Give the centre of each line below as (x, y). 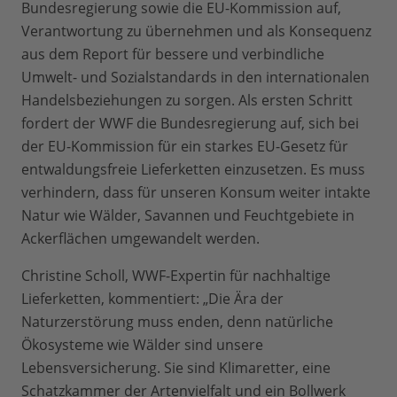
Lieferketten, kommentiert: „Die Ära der (152, 299)
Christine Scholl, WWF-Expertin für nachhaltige (176, 276)
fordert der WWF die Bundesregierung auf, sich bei (190, 124)
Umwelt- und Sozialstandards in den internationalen (195, 78)
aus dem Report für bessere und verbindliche (173, 54)
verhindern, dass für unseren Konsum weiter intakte (196, 193)
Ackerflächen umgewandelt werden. (142, 239)
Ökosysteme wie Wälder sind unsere (142, 345)
